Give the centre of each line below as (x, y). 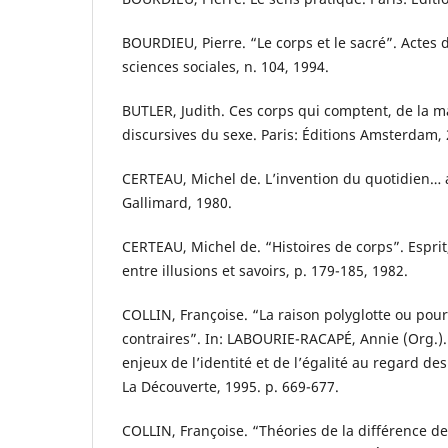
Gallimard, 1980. (177, 203)
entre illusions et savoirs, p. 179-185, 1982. (265, 271)
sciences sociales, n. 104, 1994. (225, 67)
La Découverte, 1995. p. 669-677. (230, 387)
